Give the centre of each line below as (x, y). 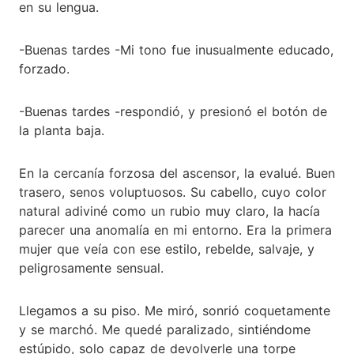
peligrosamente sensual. (91, 267)
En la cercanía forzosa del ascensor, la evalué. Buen (177, 173)
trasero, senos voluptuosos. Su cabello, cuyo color (173, 192)
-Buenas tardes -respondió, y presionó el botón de (173, 111)
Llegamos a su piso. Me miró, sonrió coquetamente (175, 310)
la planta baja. (62, 130)
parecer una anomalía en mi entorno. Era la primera (175, 230)
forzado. (44, 68)
